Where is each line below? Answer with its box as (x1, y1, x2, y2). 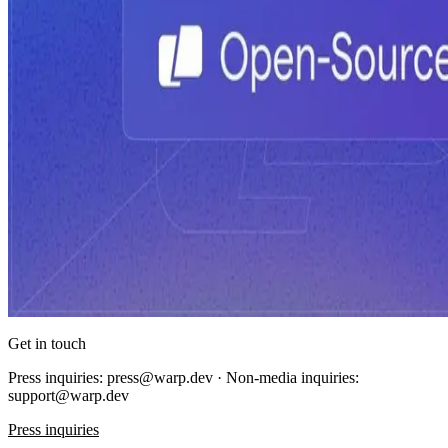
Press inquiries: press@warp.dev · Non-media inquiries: (8, 368, 359, 386)
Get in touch (8, 334, 86, 352)
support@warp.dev (8, 386, 129, 404)
